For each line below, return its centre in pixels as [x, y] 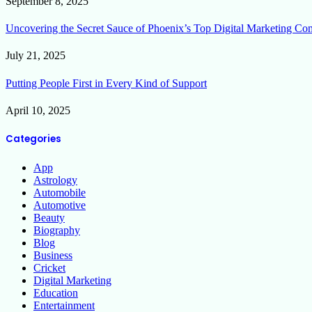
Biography [57, 231]
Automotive [60, 205]
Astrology [55, 180]
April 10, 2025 [38, 110]
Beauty [49, 218]
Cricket [49, 268]
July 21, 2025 [36, 56]
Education [56, 293]
